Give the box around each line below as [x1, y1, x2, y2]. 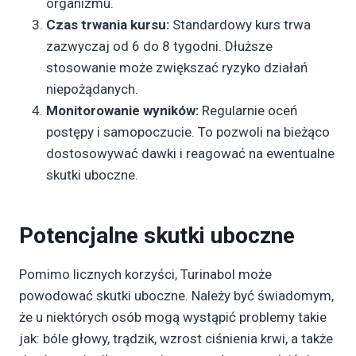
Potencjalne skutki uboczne [19, 222, 295, 249]
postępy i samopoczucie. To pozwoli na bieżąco [46, 124, 330, 140]
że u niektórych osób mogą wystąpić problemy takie [19, 309, 327, 325]
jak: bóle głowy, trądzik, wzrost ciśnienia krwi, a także [19, 331, 333, 346]
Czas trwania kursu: [46, 17, 169, 33]
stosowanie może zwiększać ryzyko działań [46, 60, 308, 75]
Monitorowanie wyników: [46, 103, 199, 118]
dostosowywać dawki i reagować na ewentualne [46, 145, 335, 161]
